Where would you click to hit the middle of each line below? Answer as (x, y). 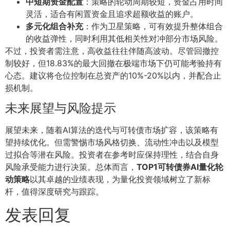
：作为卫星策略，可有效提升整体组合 (153, 26)
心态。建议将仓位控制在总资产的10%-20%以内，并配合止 (113, 75)
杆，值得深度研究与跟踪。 (54, 192)
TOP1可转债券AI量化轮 (180, 167)
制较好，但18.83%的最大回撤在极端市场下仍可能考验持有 (113, 63)
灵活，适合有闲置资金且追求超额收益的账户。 (112, 14)
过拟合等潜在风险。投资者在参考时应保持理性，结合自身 (112, 155)
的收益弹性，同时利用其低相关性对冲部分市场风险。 (124, 38)
